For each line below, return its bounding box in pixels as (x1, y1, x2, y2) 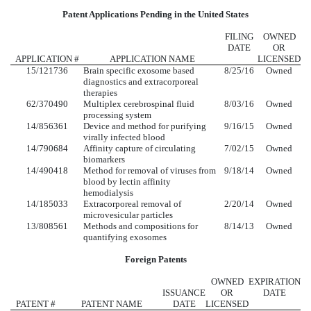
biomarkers (83, 154, 125, 165)
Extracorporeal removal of (83, 199, 181, 210)
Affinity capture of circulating (83, 143, 196, 154)
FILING (225, 31, 253, 42)
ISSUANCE (162, 287, 205, 299)
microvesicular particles (83, 210, 173, 221)
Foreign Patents (124, 254, 187, 265)
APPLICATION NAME (109, 53, 195, 65)
